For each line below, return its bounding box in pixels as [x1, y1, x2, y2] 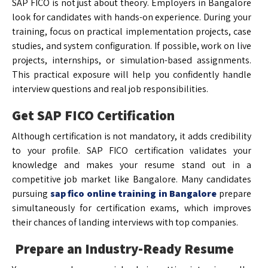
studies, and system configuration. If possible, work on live [12, 39, 251, 52]
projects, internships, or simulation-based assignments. [12, 53, 251, 66]
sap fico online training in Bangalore [50, 187, 217, 200]
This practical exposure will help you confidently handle [12, 68, 251, 81]
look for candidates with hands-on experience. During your [12, 10, 251, 23]
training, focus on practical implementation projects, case [12, 25, 251, 38]
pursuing [12, 187, 50, 200]
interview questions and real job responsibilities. [12, 82, 208, 95]
